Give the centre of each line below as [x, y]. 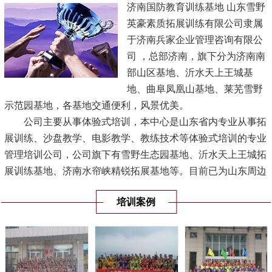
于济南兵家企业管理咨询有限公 [195, 40]
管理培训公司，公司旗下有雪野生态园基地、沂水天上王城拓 [136, 155]
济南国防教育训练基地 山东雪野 [196, 7]
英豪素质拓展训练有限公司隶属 [195, 23]
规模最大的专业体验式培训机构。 [77, 204]
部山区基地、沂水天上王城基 [190, 73]
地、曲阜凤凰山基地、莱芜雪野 [195, 89]
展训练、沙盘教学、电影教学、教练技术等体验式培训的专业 [136, 138]
